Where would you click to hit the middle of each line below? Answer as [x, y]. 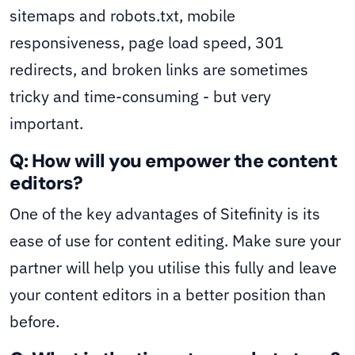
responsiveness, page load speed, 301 [147, 43]
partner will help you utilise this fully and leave [173, 268]
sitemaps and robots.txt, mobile [122, 16]
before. [34, 322]
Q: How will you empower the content [174, 161]
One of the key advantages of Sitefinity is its [165, 214]
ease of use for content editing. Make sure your [175, 241]
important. [46, 124]
